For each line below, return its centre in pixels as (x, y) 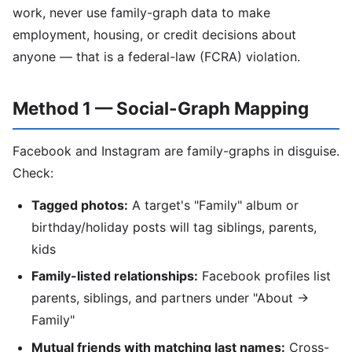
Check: (33, 172)
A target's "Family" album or (213, 205)
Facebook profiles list (264, 276)
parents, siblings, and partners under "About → (170, 298)
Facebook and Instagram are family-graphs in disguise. (176, 150)
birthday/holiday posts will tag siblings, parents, (174, 227)
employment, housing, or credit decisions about (154, 35)
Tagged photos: (80, 205)
